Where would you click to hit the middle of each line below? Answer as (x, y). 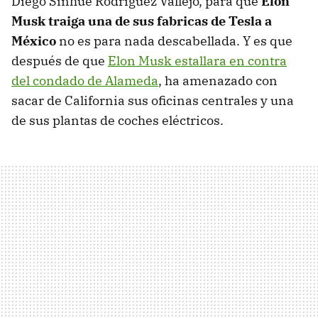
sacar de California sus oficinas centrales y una (153, 100)
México (34, 40)
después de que (60, 60)
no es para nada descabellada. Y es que (174, 40)
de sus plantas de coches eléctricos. (117, 120)
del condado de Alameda (85, 80)
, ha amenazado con (218, 80)
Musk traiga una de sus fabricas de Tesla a (142, 21)
